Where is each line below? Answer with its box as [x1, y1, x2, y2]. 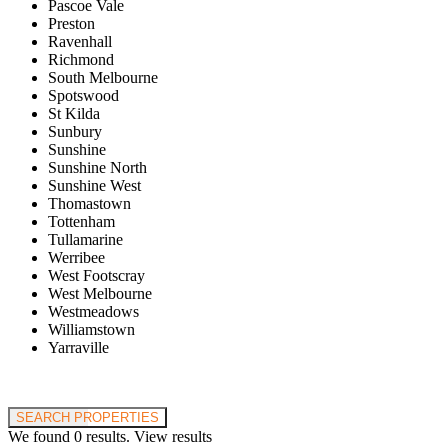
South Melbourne [48, 69, 158, 87]
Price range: [8, 373, 83, 391]
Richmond [48, 51, 114, 69]
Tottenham [48, 213, 115, 231]
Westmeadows [48, 303, 139, 321]
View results [134, 428, 212, 446]
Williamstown [48, 321, 135, 339]
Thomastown [48, 195, 131, 213]
